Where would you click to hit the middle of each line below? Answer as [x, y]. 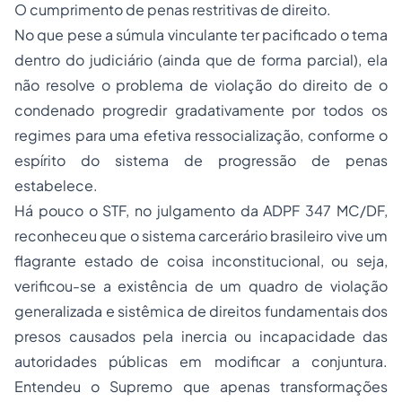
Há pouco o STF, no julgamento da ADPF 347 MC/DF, [201, 210]
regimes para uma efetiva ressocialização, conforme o [201, 135]
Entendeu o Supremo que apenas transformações [201, 386]
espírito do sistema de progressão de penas [201, 160]
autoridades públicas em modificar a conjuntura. [201, 361]
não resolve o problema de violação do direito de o [201, 85]
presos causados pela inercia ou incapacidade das [201, 336]
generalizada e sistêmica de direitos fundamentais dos [201, 311]
